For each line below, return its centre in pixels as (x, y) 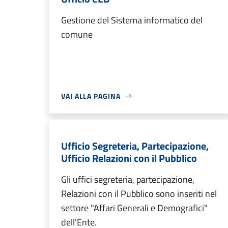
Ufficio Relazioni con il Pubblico (129, 158)
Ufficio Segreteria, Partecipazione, (135, 146)
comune (77, 34)
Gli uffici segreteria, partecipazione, (128, 179)
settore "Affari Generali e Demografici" (134, 208)
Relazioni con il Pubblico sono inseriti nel (139, 194)
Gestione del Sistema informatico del (132, 20)
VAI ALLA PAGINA (91, 96)
